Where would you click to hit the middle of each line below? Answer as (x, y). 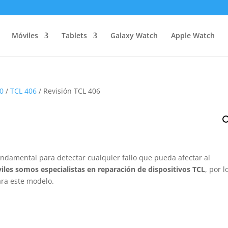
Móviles (25, 35)
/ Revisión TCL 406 (69, 91)
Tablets (74, 35)
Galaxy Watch (134, 35)
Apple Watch (193, 35)
